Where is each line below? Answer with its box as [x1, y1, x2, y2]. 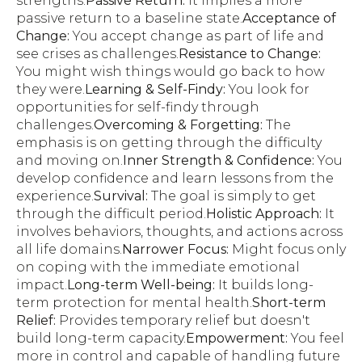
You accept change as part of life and [69, 27, 324, 44]
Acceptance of [242, 10, 336, 26]
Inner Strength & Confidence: [123, 152, 314, 168]
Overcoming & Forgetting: [94, 116, 263, 133]
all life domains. [16, 241, 122, 257]
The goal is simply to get [148, 187, 316, 204]
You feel [288, 330, 344, 346]
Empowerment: [186, 330, 288, 346]
